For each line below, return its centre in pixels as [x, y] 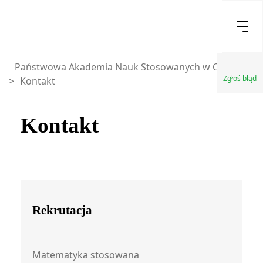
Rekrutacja [62, 210]
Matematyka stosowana [86, 255]
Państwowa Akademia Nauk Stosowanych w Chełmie [131, 67]
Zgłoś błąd [240, 78]
